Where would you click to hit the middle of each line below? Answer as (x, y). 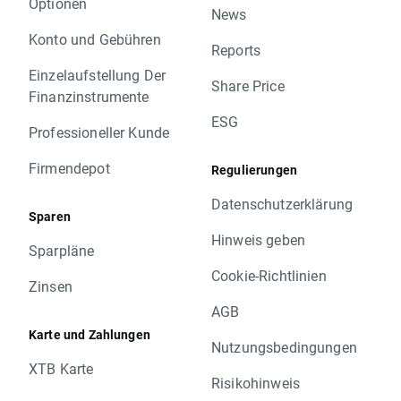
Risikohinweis (256, 382)
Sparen (50, 216)
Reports (236, 49)
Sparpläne (62, 250)
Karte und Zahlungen (90, 334)
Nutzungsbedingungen (284, 346)
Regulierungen (254, 169)
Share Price (248, 85)
